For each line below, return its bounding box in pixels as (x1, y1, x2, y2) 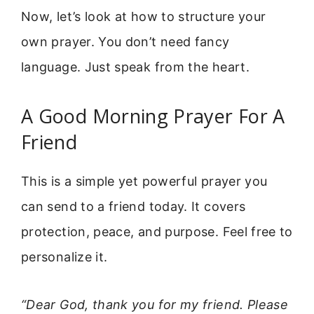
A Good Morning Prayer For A (21, 102, 285, 129)
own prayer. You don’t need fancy (21, 34, 230, 50)
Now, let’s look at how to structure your (21, 9, 266, 25)
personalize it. (21, 249, 108, 264)
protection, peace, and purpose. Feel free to (21, 224, 293, 239)
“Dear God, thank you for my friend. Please (21, 297, 289, 313)
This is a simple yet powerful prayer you (21, 173, 268, 189)
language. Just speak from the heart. (21, 60, 250, 75)
